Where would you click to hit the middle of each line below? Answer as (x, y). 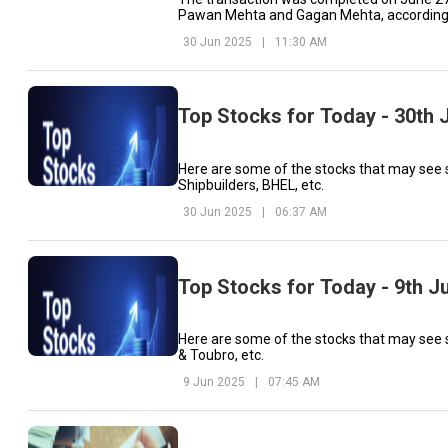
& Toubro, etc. (221, 355)
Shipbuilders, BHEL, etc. (251, 184)
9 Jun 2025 (214, 382)
